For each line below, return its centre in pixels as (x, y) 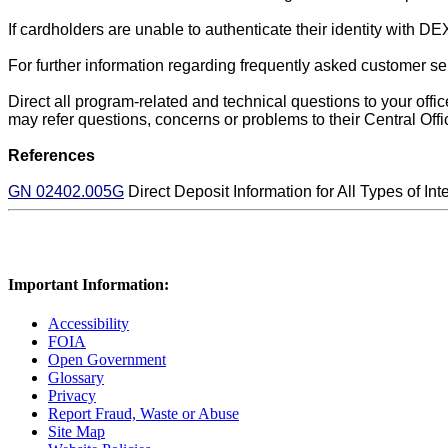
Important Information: (88, 284)
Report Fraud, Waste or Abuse (143, 414)
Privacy (72, 396)
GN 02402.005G (66, 191)
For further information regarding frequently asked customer (217, 65)
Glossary (76, 378)
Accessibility (88, 324)
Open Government (107, 360)
